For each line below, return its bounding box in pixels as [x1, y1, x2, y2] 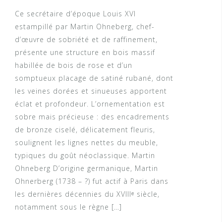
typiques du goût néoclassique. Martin [15, 151, 155, 161]
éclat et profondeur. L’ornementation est [15, 99, 165, 109]
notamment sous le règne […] [15, 202, 122, 212]
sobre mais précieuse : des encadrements [15, 112, 169, 122]
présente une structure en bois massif [15, 48, 155, 57]
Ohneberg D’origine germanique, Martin [15, 164, 158, 173]
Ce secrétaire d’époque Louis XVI [15, 9, 136, 19]
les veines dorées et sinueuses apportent [15, 86, 167, 96]
